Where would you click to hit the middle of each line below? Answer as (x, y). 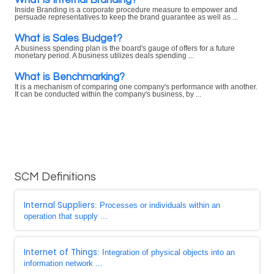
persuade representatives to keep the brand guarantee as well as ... (126, 17)
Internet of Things (61, 252)
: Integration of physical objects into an (166, 252)
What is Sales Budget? (68, 38)
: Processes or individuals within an (157, 205)
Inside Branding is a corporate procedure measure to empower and (126, 10)
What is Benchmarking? (70, 77)
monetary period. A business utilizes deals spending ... (104, 56)
